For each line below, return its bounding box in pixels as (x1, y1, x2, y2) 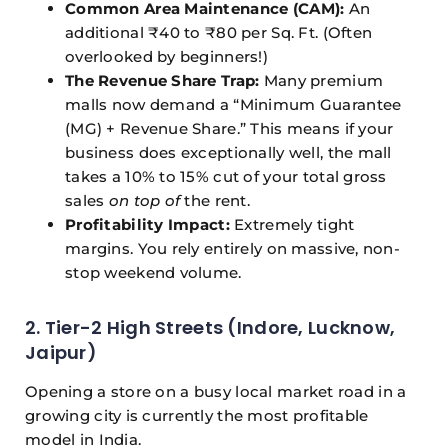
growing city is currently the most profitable (25, 406, 369, 426)
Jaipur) (25, 340, 97, 366)
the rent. (180, 191, 251, 211)
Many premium (259, 71, 384, 91)
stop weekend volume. (65, 263, 242, 283)
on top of (108, 191, 181, 211)
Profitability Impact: (65, 215, 230, 235)
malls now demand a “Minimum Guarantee (65, 95, 402, 115)
